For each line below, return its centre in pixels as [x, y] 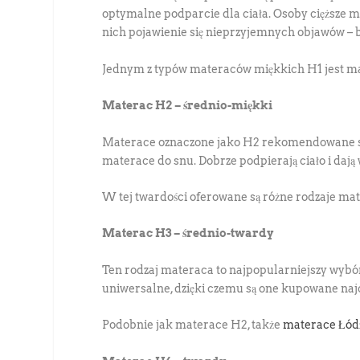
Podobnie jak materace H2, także [193, 325]
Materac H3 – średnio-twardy [188, 233]
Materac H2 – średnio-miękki [188, 106]
